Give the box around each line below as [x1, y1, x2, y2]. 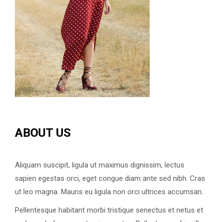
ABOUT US [15, 126, 71, 140]
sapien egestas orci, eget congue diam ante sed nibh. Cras [15, 174, 205, 183]
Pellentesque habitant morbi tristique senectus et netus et [15, 206, 203, 215]
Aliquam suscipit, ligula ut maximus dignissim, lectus [15, 161, 184, 170]
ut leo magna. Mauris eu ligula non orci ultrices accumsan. [15, 187, 203, 197]
